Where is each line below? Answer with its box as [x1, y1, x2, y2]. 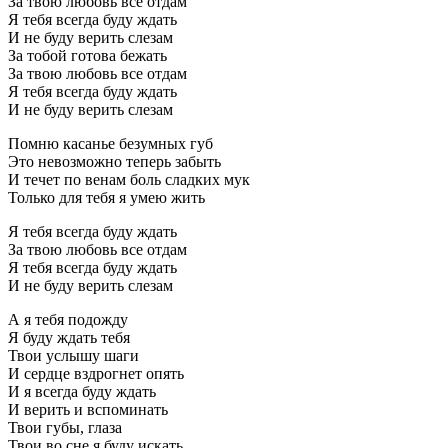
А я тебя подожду [8, 310, 128, 328]
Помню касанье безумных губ [8, 134, 213, 152]
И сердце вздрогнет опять [8, 364, 184, 382]
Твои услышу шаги [8, 346, 139, 364]
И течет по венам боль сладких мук [8, 170, 250, 188]
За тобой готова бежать [8, 46, 167, 64]
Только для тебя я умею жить [8, 188, 205, 206]
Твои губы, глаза [8, 418, 122, 436]
